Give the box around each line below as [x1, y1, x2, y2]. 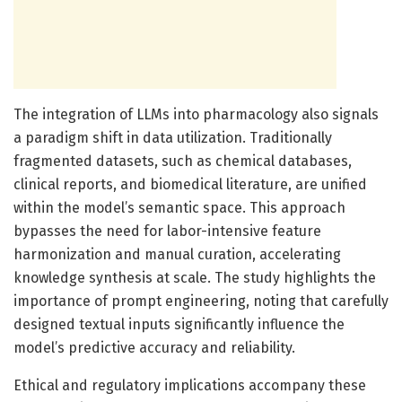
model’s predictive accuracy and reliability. [13, 338, 295, 356]
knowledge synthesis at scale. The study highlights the [13, 268, 376, 286]
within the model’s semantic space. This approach [13, 198, 345, 216]
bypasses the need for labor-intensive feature [13, 222, 321, 240]
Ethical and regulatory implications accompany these [13, 376, 366, 394]
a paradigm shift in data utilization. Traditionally [13, 128, 332, 146]
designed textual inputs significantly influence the [13, 315, 345, 333]
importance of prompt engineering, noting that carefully [13, 292, 389, 310]
